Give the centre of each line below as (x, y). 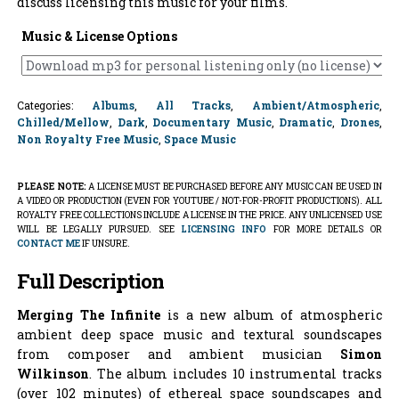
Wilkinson (53, 374)
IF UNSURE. (106, 244)
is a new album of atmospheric (271, 315)
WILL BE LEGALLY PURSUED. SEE (99, 230)
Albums (113, 105)
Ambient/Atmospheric (315, 105)
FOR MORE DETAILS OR (324, 230)
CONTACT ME (49, 244)
